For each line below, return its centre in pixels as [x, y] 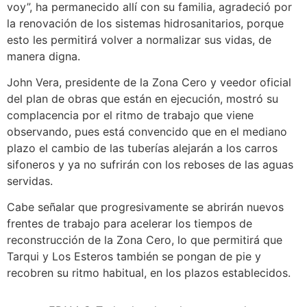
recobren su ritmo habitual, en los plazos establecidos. [149, 273]
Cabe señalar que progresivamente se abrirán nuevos [145, 207]
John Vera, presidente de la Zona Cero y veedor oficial [149, 82]
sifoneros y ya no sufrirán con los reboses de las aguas [150, 164]
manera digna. [44, 56]
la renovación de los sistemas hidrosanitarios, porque [145, 23]
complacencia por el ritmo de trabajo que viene [130, 115]
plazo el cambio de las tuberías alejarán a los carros [142, 148]
